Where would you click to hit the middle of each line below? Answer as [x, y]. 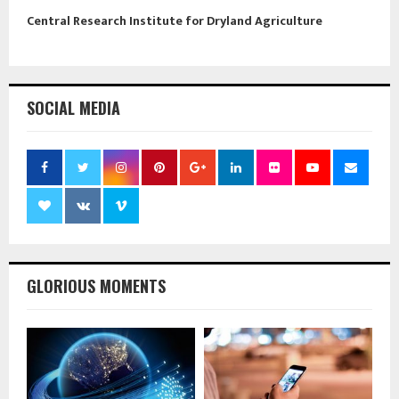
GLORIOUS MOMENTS [96, 286]
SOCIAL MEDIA [73, 108]
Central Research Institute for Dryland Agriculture [175, 21]
